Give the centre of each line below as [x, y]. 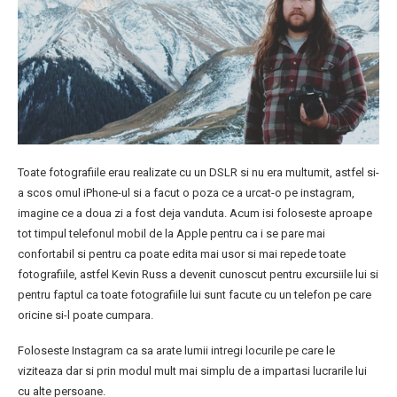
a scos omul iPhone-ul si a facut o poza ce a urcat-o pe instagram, [186, 193]
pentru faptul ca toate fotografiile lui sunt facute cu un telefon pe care [195, 295]
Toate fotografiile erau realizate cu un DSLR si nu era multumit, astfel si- [198, 173]
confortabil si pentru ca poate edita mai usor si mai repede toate [182, 254]
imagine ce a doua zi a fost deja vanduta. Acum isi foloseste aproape [195, 214]
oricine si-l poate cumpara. [86, 315]
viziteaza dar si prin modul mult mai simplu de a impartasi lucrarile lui [192, 371]
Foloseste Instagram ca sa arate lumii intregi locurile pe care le [176, 351]
